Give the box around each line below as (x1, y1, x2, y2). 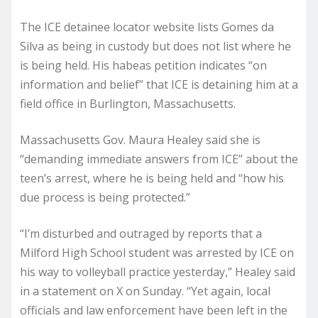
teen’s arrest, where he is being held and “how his (20, 170, 284, 186)
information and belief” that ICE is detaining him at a (20, 76, 298, 92)
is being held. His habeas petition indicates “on (20, 57, 267, 73)
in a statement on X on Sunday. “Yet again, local (20, 283, 270, 299)
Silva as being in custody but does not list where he (20, 38, 291, 54)
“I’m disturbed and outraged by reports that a (20, 225, 262, 241)
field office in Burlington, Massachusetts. (20, 95, 236, 111)
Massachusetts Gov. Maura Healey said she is (20, 131, 261, 148)
